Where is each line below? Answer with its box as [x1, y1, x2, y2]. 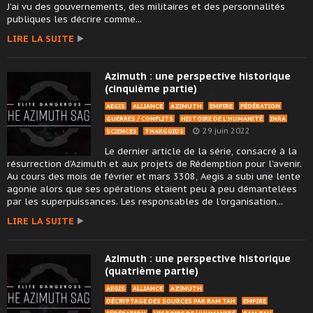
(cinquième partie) [105, 82, 197, 96]
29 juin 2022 [203, 126, 250, 136]
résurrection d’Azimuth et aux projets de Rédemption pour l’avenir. [7, 158, 302, 170]
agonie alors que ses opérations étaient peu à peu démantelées [7, 183, 297, 196]
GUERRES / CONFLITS [106, 115, 173, 123]
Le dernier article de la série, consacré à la [105, 145, 297, 158]
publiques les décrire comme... [7, 13, 142, 26]
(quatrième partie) [105, 265, 198, 278]
